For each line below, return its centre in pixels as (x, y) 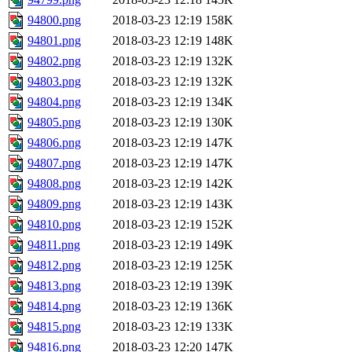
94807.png (54, 163)
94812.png (54, 266)
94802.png (54, 61)
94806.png (54, 143)
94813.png (54, 286)
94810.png (54, 225)
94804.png (54, 102)
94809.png (54, 204)
